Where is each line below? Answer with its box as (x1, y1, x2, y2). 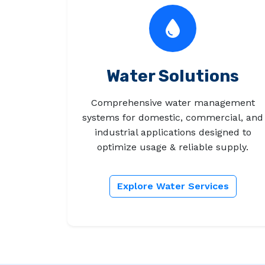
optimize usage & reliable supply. (97, 141, 248, 153)
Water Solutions (106, 66, 239, 86)
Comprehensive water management (91, 97, 255, 109)
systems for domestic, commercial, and (82, 112, 263, 124)
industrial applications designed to (94, 127, 251, 138)
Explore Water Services (117, 180, 229, 192)
